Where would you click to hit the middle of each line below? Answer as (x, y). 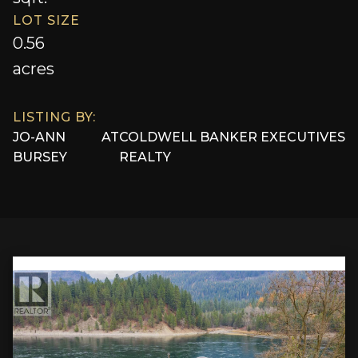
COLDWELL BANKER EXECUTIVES (232, 137)
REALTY (145, 157)
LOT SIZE (46, 20)
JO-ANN (39, 137)
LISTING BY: (54, 117)
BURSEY (40, 157)
